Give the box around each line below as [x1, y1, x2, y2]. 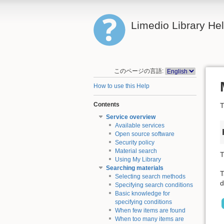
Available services [114, 122, 164, 129]
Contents [93, 100, 119, 108]
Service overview [105, 113, 155, 121]
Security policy [114, 139, 154, 146]
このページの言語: [114, 67, 164, 74]
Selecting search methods [114, 173, 185, 180]
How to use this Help [93, 82, 149, 90]
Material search [114, 147, 157, 155]
